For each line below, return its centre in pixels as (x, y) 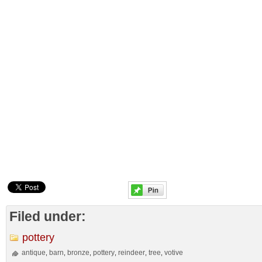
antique (34, 253)
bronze (79, 253)
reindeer (132, 253)
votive (174, 253)
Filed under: (48, 216)
